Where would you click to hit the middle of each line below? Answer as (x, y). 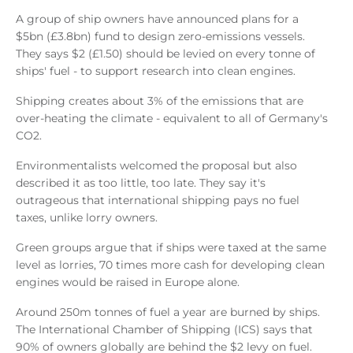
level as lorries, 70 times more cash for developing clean (170, 264)
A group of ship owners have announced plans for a (157, 19)
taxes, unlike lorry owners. (87, 217)
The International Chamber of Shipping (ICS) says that (164, 329)
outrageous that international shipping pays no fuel (158, 200)
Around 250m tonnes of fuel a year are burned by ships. (168, 312)
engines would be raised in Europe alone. (128, 282)
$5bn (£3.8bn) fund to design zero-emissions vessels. (160, 36)
